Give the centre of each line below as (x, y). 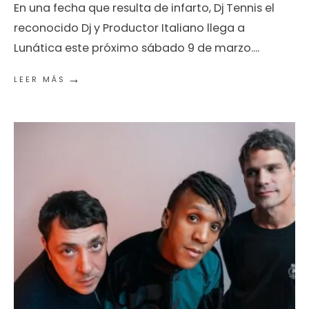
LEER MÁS (40, 79)
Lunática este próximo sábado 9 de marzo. (133, 48)
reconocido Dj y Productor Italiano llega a (129, 28)
